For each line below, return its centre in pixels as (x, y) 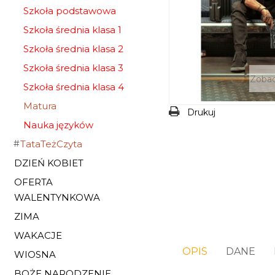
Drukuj (201, 113)
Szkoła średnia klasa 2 (73, 49)
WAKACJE (38, 235)
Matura (40, 106)
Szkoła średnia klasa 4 (74, 87)
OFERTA (33, 182)
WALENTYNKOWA (57, 197)
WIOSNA (35, 254)
